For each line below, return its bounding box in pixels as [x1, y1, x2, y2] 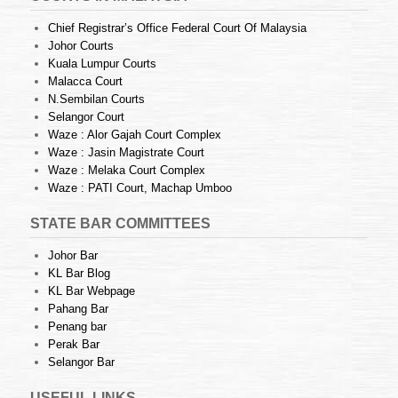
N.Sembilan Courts [48, 92, 145, 107]
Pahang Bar [48, 302, 108, 316]
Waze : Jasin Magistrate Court [48, 146, 204, 160]
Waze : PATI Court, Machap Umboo [48, 181, 232, 195]
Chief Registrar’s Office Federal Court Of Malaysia [48, 21, 306, 36]
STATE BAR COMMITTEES [30, 216, 211, 232]
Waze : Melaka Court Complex [48, 163, 205, 178]
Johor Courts [48, 39, 114, 53]
